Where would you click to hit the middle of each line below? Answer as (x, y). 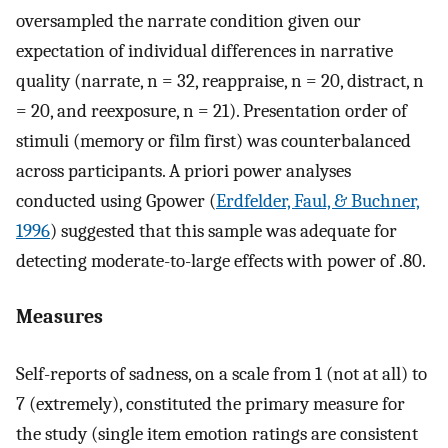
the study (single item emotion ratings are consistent (217, 433)
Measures (59, 317)
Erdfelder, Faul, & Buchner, (318, 200)
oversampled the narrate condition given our (188, 20)
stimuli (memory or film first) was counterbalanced (213, 140)
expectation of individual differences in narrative (204, 50)
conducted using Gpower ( (116, 200)
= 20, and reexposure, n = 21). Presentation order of (211, 110)
